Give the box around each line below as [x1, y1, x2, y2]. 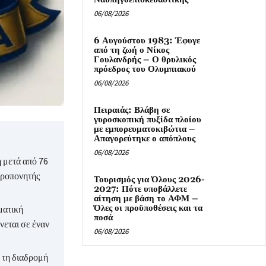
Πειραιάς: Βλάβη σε [94, 104, 170, 116]
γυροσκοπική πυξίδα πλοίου [94, 114, 201, 126]
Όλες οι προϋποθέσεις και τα [94, 202, 202, 214]
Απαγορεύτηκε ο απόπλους [94, 133, 195, 145]
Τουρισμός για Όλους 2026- [94, 174, 205, 186]
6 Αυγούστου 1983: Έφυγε [94, 35, 200, 47]
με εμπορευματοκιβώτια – [94, 123, 195, 135]
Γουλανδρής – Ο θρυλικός [94, 54, 196, 66]
